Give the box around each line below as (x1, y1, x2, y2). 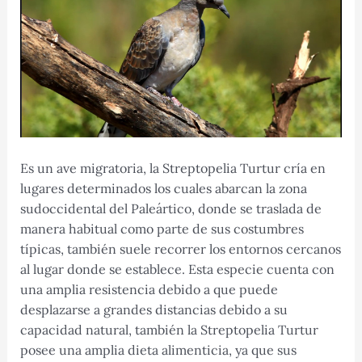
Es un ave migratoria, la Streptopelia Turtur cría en (19, 159, 326, 176)
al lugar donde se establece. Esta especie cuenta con (19, 260, 335, 277)
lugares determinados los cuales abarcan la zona (19, 179, 307, 196)
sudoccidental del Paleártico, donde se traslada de (19, 200, 322, 217)
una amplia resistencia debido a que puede (19, 280, 278, 297)
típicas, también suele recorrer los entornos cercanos (19, 240, 341, 257)
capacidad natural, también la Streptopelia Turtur (19, 321, 325, 338)
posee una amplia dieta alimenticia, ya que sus (19, 341, 297, 358)
